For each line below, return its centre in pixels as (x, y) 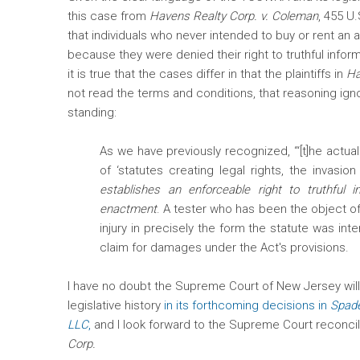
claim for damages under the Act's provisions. (224, 248)
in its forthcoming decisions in (247, 306)
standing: (92, 113)
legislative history (116, 306)
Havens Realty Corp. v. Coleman (234, 16)
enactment (128, 209)
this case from (108, 16)
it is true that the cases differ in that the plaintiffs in (207, 74)
